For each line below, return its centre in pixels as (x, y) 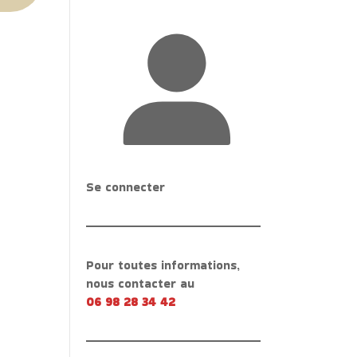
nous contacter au (141, 284)
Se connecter (126, 187)
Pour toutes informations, (163, 265)
